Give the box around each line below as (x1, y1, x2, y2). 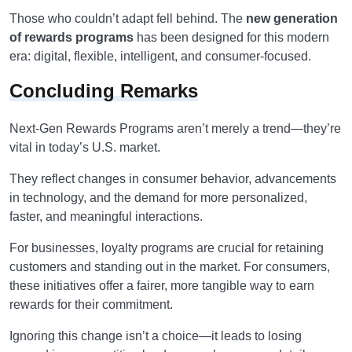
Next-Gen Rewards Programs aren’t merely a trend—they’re (9, 122, 341, 135)
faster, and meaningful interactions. (9, 210, 203, 223)
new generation (246, 12, 338, 25)
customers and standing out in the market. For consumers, (9, 260, 330, 273)
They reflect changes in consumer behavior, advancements (9, 172, 336, 185)
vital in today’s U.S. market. (9, 141, 160, 154)
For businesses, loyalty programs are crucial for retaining (9, 241, 324, 255)
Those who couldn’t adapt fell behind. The (9, 12, 246, 25)
